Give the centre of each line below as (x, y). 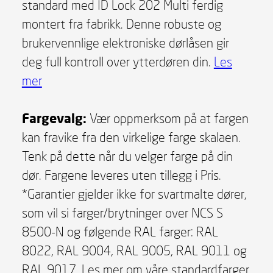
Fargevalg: (54, 118)
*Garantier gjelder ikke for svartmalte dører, (134, 193)
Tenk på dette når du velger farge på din (127, 156)
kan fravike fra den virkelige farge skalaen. (131, 137)
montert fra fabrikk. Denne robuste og (121, 23)
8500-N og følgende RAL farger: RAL (120, 231)
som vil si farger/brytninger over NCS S (122, 212)
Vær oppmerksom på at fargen (167, 118)
